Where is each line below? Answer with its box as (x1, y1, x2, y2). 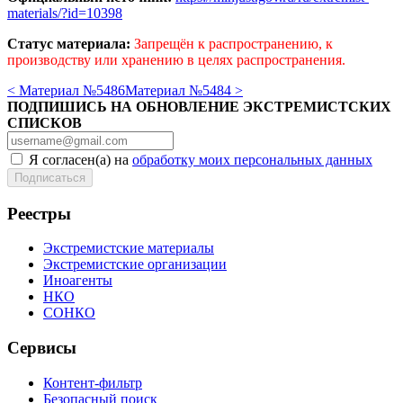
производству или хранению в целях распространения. (7, 51, 345, 67)
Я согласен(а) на (25, 151, 132, 167)
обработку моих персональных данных (132, 151, 372, 167)
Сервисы (7, 338, 76, 358)
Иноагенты (43, 273, 112, 289)
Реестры (7, 203, 71, 223)
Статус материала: (7, 35, 130, 51)
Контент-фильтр (43, 374, 142, 390)
